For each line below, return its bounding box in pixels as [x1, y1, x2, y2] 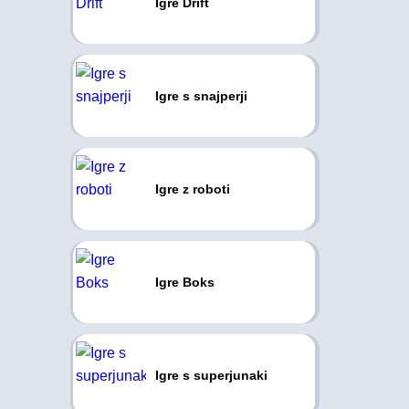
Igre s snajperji [154, 89, 247, 103]
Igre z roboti [154, 182, 230, 196]
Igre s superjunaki [154, 368, 267, 383]
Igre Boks [154, 275, 215, 289]
